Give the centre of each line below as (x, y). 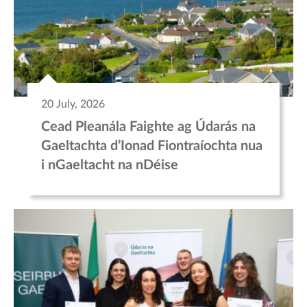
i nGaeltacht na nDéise (110, 165)
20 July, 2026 (73, 105)
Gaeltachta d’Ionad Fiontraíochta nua (152, 146)
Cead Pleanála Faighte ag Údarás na (148, 127)
